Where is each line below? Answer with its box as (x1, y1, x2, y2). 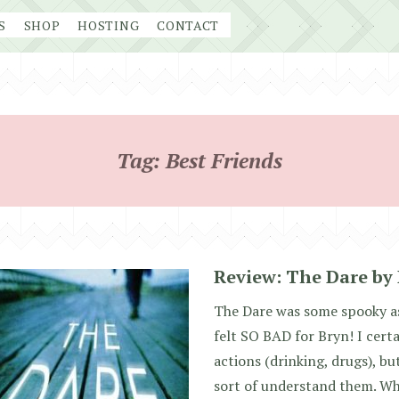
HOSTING (77, 17, 140, 34)
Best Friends (166, 146, 282, 175)
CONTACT (157, 17, 220, 34)
